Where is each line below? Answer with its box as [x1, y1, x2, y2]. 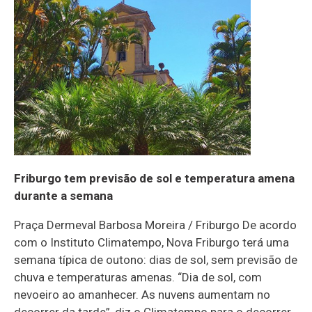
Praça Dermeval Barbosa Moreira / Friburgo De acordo [14, 217, 297, 232]
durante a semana [14, 188, 113, 203]
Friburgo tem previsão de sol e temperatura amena [14, 171, 295, 185]
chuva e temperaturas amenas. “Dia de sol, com [14, 270, 262, 284]
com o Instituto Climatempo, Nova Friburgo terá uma [14, 235, 289, 249]
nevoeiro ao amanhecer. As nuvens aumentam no [14, 287, 270, 302]
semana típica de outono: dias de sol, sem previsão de [14, 252, 297, 267]
